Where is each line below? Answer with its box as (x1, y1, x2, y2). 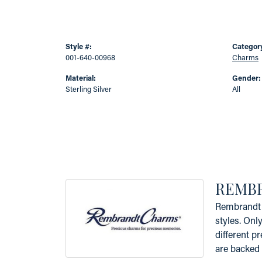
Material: (65, 73, 96, 82)
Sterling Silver (65, 84, 112, 94)
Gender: (232, 73, 261, 82)
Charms (232, 53, 258, 62)
